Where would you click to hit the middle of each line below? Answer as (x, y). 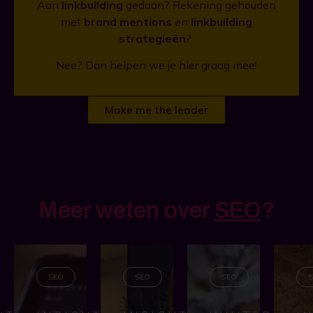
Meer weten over (126, 211)
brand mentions (128, 22)
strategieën (152, 39)
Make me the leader (156, 110)
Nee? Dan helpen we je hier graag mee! (156, 65)
